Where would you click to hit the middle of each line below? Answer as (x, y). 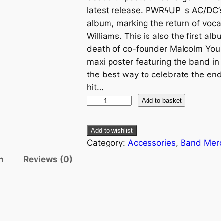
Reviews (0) (48, 160)
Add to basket (161, 100)
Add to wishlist (112, 131)
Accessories (152, 143)
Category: (107, 143)
